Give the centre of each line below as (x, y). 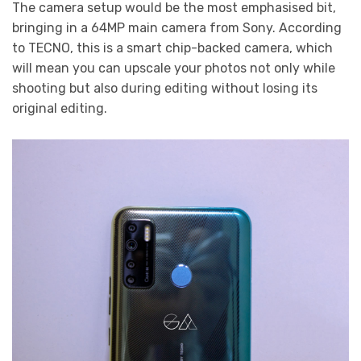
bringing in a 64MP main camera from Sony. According (177, 27)
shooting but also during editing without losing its (165, 88)
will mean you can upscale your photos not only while (174, 68)
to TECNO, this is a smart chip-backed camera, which (172, 48)
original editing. (60, 108)
